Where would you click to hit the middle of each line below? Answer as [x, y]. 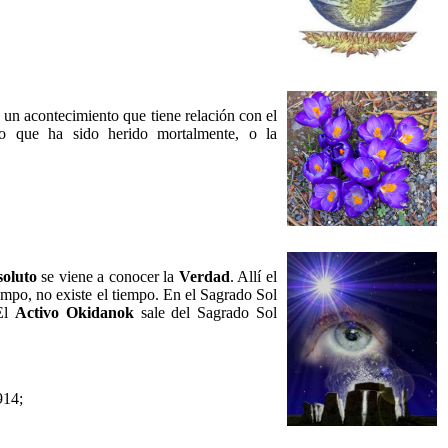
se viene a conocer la [107, 276]
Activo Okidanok [74, 312]
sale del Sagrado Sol [205, 312]
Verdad [204, 276]
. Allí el [253, 276]
